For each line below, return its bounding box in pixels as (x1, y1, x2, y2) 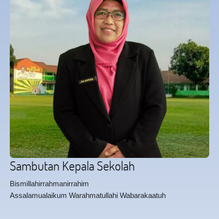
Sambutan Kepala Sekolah (10, 157, 135, 174)
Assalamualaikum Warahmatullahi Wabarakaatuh (10, 191, 166, 199)
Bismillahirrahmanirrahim (10, 179, 89, 188)
